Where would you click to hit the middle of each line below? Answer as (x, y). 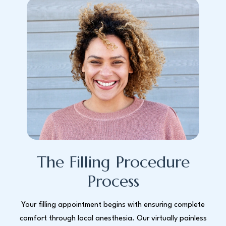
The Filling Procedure (113, 162)
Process (113, 181)
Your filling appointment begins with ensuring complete (113, 205)
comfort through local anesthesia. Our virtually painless (113, 218)
